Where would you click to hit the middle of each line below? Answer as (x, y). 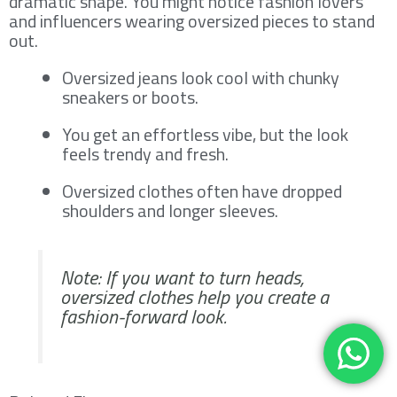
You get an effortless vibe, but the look (205, 134)
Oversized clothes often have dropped (202, 191)
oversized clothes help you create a (195, 296)
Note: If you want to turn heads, (182, 277)
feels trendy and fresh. (145, 153)
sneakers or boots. (130, 97)
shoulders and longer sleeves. (170, 210)
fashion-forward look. (144, 316)
